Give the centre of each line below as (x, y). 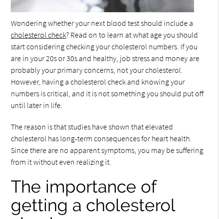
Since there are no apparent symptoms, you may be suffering (107, 150)
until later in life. (37, 105)
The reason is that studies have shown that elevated (92, 127)
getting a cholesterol (93, 205)
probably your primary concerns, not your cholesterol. (97, 70)
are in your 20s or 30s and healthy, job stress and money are (105, 58)
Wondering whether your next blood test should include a (102, 23)
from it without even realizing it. (61, 162)
